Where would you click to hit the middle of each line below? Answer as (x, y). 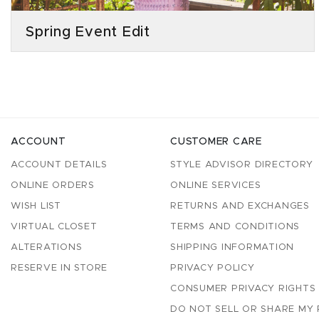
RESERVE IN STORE (59, 268)
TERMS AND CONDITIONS (235, 227)
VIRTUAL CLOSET (54, 227)
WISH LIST (36, 206)
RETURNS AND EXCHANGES (240, 206)
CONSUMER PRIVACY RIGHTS (243, 289)
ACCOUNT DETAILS (59, 165)
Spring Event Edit (88, 32)
